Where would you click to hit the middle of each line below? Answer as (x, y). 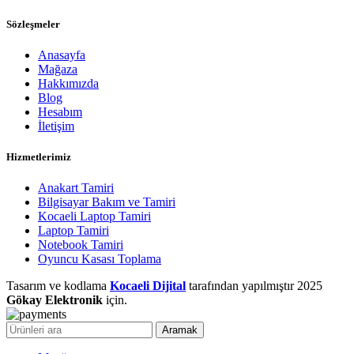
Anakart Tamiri (76, 188)
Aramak (180, 330)
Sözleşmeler (33, 24)
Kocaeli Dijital (148, 286)
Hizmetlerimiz (39, 157)
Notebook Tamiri (81, 245)
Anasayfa (62, 55)
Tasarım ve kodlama (58, 286)
